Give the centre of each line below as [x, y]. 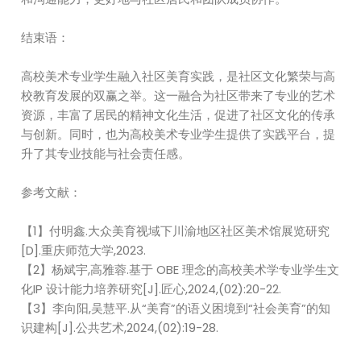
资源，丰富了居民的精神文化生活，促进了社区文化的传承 [178, 115]
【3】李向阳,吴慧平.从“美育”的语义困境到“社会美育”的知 [176, 308]
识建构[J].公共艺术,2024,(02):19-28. [120, 328]
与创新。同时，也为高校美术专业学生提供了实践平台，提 [178, 134]
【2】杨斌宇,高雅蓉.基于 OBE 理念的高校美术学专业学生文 [180, 270]
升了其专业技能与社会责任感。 [106, 154]
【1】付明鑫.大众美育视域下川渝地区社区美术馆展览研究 [176, 231]
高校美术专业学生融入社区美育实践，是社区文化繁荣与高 [178, 76]
